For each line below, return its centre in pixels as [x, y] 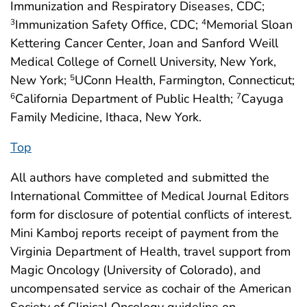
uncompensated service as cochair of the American [151, 289]
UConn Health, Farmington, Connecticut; [185, 81]
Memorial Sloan [249, 25]
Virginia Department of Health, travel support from [150, 252]
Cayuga [262, 99]
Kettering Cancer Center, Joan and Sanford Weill [144, 44]
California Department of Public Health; [126, 99]
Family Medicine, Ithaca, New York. [106, 118]
